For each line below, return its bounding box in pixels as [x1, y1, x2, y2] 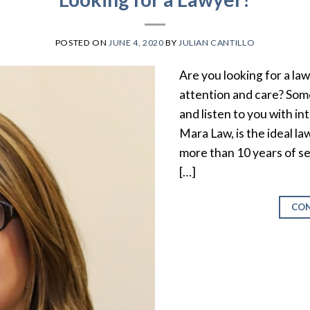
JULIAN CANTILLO [178, 37, 255, 48]
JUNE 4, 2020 [109, 37, 164, 48]
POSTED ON [55, 37, 109, 48]
